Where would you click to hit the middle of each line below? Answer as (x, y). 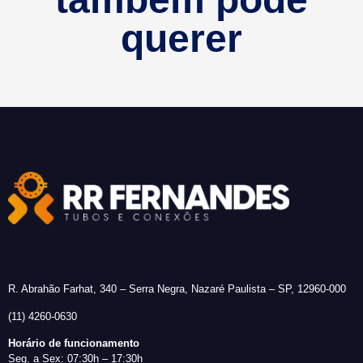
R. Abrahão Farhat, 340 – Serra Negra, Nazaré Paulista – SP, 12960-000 (177, 289)
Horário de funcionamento (74, 344)
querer (181, 39)
